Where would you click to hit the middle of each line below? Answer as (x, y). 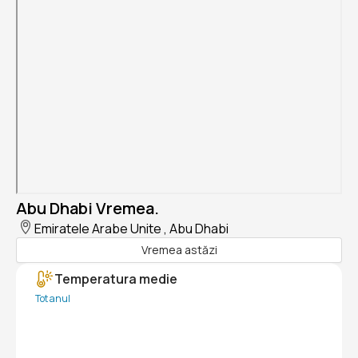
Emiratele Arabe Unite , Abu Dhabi (131, 228)
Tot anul (53, 298)
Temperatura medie (116, 278)
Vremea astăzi (179, 250)
